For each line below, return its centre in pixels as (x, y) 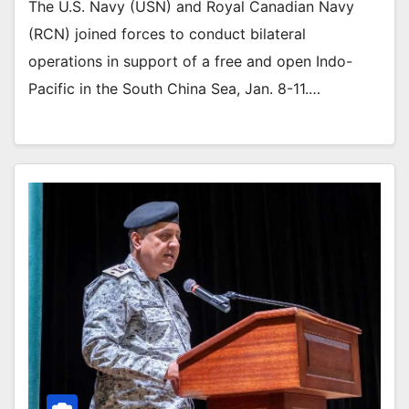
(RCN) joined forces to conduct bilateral (167, 34)
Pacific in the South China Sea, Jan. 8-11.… (174, 89)
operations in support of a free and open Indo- (190, 62)
